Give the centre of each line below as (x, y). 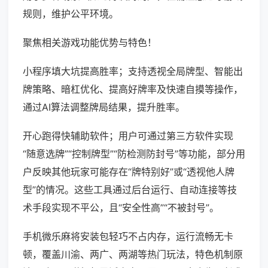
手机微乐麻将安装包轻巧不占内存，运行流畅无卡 (128, 237)
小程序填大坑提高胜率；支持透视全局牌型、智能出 (133, 71)
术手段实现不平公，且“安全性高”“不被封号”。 (121, 208)
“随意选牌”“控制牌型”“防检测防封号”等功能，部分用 (134, 154)
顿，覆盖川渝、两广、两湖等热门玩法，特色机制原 (133, 255)
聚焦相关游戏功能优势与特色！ (90, 43)
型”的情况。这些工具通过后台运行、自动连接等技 (130, 190)
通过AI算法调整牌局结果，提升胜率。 (104, 107)
